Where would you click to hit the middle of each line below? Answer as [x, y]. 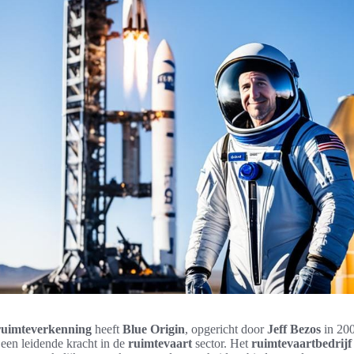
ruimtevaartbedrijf [301, 343]
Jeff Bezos [294, 329]
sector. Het [222, 343]
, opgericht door [226, 329]
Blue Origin [154, 329]
